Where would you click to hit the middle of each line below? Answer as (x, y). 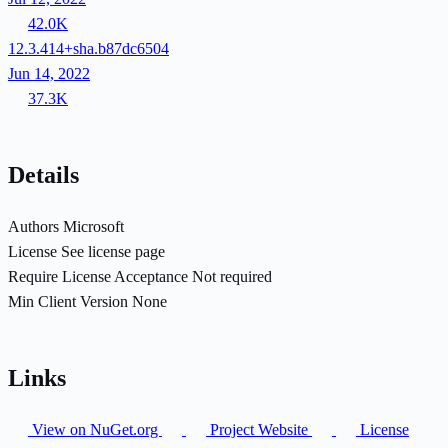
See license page (113, 251)
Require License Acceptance (98, 276)
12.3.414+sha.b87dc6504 (88, 48)
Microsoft (93, 226)
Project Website (259, 429)
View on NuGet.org (95, 429)
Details (43, 174)
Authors (33, 226)
